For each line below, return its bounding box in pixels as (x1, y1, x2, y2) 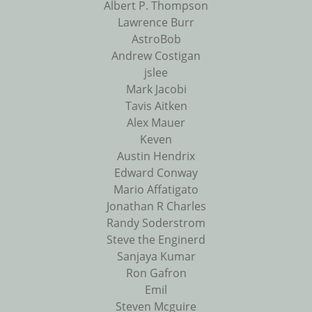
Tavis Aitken (125, 98, 187, 114)
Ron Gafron (125, 265, 187, 281)
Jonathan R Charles (106, 198, 206, 214)
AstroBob (131, 31, 181, 47)
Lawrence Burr (118, 15, 194, 31)
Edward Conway (114, 165, 198, 181)
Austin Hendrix (117, 148, 195, 164)
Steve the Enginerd (107, 232, 205, 248)
